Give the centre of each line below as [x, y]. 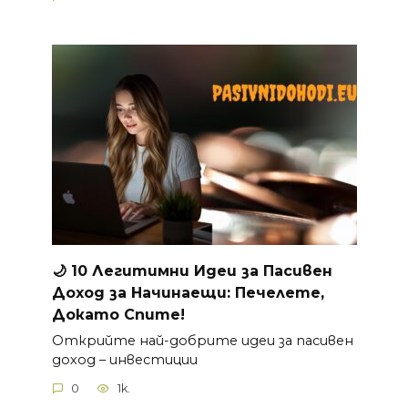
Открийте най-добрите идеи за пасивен [202, 340]
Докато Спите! [118, 314]
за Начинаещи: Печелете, [214, 292]
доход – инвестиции [124, 359]
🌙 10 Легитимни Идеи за [157, 270]
